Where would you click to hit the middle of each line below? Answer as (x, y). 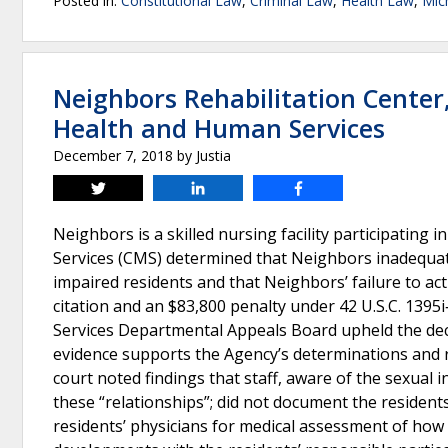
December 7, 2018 (113, 155)
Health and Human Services (219, 128)
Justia (213, 155)
